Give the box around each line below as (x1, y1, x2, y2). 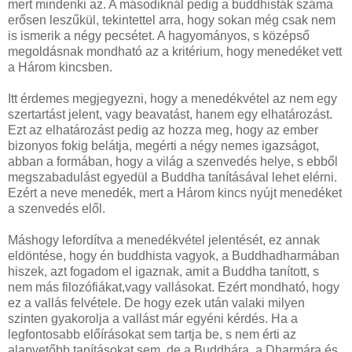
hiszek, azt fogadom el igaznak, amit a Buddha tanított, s (8, 264, 319, 278)
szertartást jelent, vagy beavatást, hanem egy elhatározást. (8, 107, 332, 121)
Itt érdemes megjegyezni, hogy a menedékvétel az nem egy (8, 91, 337, 105)
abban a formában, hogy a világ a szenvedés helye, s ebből (8, 154, 338, 168)
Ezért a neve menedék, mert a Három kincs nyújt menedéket (8, 185, 342, 200)
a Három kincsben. (8, 60, 112, 74)
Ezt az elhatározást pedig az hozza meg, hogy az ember (8, 123, 318, 137)
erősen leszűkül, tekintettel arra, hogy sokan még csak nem (8, 13, 335, 27)
